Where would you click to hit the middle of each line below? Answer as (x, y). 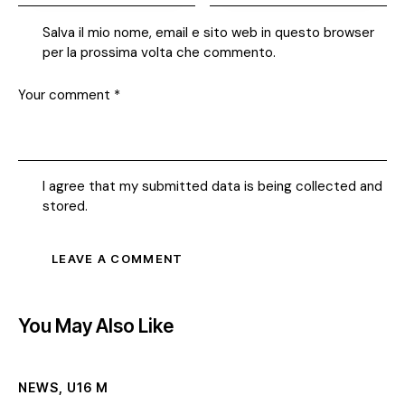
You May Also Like (96, 326)
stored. (65, 207)
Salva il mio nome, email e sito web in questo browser (208, 32)
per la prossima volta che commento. (159, 52)
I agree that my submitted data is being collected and (212, 187)
